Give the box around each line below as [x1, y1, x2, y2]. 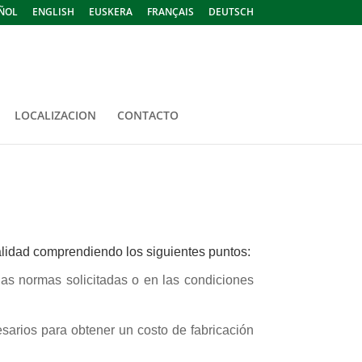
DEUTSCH [208, 5, 254, 19]
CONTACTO [116, 107, 179, 123]
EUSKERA [88, 5, 133, 19]
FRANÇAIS [146, 5, 194, 19]
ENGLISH [32, 5, 74, 19]
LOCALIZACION [14, 107, 96, 123]
